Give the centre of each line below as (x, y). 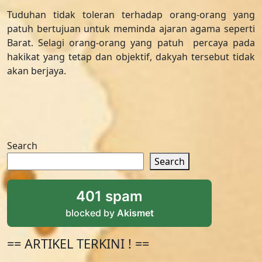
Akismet (135, 213)
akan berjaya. (37, 71)
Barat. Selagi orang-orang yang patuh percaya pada (131, 43)
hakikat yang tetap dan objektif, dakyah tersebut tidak (131, 57)
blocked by (91, 213)
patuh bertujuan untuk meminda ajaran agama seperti (131, 29)
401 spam (109, 196)
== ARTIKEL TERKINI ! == (78, 244)
